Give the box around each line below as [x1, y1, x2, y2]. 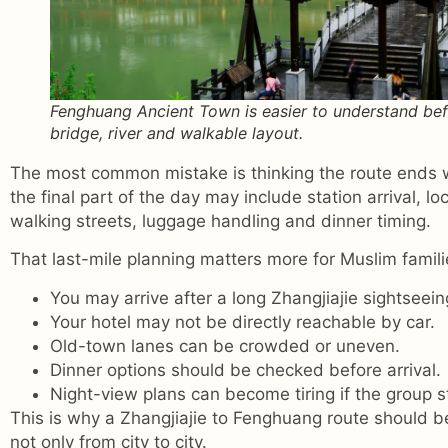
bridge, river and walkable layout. [50, 122, 303, 143]
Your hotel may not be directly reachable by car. [50, 311, 435, 332]
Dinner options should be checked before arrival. [50, 359, 441, 380]
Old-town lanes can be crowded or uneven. [50, 335, 400, 356]
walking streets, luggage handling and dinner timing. [10, 210, 431, 231]
